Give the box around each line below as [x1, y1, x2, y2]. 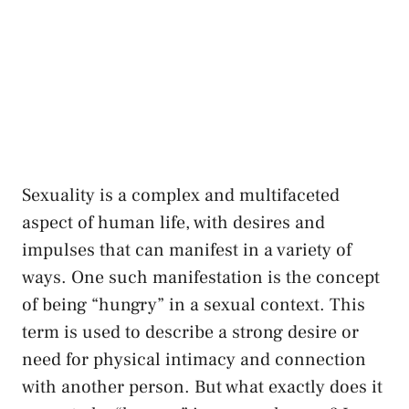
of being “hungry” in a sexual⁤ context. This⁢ [22, 292, 365, 317]
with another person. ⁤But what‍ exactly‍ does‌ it [22, 374, 383, 399]
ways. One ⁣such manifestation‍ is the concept [22, 265, 380, 289]
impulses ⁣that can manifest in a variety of [22, 237, 351, 262]
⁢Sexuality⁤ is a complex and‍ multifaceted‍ [22, 183, 340, 207]
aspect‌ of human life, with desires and [22, 210, 325, 235]
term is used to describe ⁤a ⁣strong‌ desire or [22, 320, 359, 344]
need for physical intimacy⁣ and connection [22, 347, 366, 372]
